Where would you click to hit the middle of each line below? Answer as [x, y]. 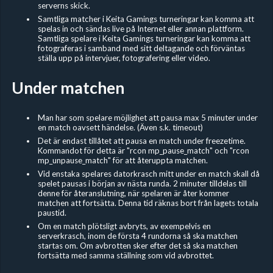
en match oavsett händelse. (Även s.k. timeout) [120, 127]
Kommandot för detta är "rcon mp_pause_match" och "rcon [143, 150]
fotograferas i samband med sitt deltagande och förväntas [141, 48]
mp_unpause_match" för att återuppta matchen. [122, 160]
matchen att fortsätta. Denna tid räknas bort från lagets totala [148, 203]
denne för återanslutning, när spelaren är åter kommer [133, 193]
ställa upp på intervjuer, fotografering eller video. [124, 58]
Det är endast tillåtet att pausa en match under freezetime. [141, 140]
